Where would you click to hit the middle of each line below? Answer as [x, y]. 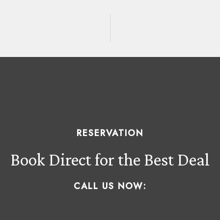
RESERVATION [110, 133]
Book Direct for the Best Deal [110, 160]
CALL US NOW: [110, 186]
